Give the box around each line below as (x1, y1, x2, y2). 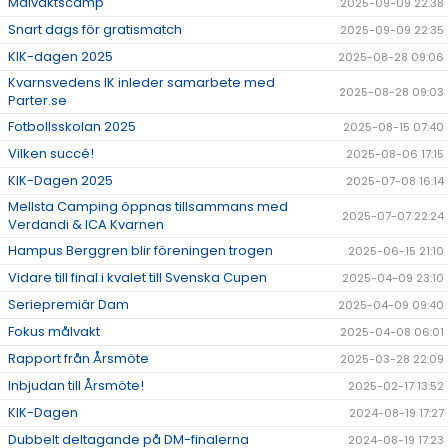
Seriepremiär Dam (8, 295, 129, 314)
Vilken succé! (8, 144, 94, 163)
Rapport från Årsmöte (8, 349, 149, 368)
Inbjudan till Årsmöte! (8, 376, 144, 395)
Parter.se (8, 91, 67, 110)
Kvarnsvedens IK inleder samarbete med (8, 73, 275, 92)
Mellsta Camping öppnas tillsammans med (8, 197, 288, 216)
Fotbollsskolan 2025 (8, 117, 136, 136)
